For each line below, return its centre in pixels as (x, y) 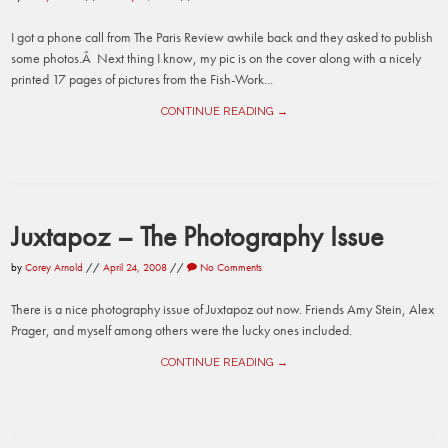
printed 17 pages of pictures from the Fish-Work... (142, 79)
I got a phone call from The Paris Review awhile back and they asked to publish (222, 37)
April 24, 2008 (135, 267)
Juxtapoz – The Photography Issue (197, 236)
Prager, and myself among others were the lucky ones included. (182, 329)
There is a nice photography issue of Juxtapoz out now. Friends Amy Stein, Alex (223, 308)
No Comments (230, 267)
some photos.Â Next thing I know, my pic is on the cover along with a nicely (216, 58)
